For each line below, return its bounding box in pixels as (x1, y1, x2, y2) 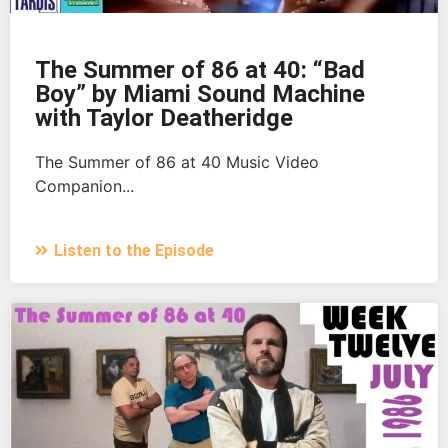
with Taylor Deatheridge (35, 104, 293, 133)
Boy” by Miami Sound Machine (35, 80, 365, 109)
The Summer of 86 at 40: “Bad (35, 56, 365, 85)
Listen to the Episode (54, 241, 214, 261)
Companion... (35, 176, 134, 197)
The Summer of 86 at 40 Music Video (35, 152, 319, 173)
